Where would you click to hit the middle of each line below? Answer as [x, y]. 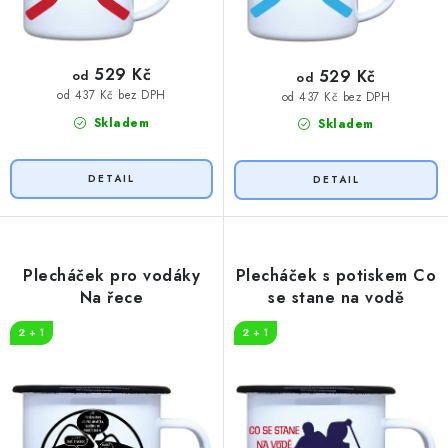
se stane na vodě [336, 297]
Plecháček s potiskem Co [336, 275]
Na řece [111, 297]
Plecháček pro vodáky [111, 275]
